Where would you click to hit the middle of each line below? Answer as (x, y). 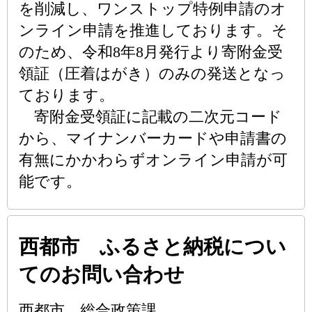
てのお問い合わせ (102, 274)
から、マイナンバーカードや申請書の (153, 138)
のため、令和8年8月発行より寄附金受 (151, 52)
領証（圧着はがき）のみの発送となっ (152, 73)
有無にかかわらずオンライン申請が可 (153, 160)
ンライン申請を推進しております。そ (153, 30)
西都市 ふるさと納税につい (153, 247)
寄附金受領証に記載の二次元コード (150, 117)
